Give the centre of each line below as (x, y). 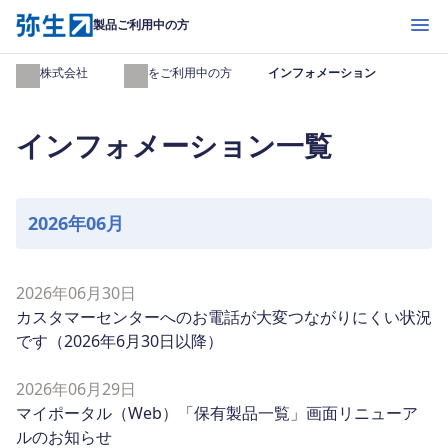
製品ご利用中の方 (140, 24)
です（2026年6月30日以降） (119, 341)
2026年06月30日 (76, 293)
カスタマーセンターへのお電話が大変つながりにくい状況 (224, 317)
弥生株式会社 (52, 72)
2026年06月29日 (76, 389)
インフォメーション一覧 (174, 145)
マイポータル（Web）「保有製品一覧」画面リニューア (217, 413)
